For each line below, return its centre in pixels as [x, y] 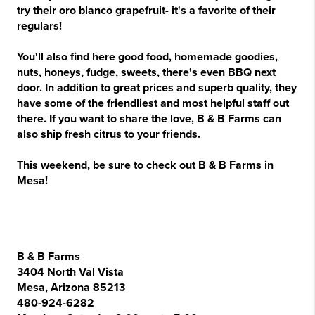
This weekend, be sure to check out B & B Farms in [145, 165]
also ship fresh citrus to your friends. [109, 134]
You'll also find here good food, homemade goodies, [147, 57]
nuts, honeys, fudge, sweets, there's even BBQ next [146, 72]
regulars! [39, 26]
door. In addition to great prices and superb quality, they [157, 88]
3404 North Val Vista [70, 272]
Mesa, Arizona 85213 [71, 288]
